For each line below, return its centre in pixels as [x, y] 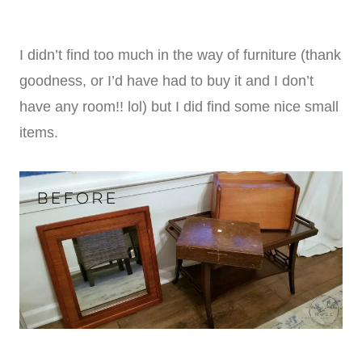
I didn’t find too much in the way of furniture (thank [180, 55]
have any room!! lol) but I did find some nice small [179, 107]
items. [39, 133]
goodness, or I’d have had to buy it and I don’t [166, 81]
